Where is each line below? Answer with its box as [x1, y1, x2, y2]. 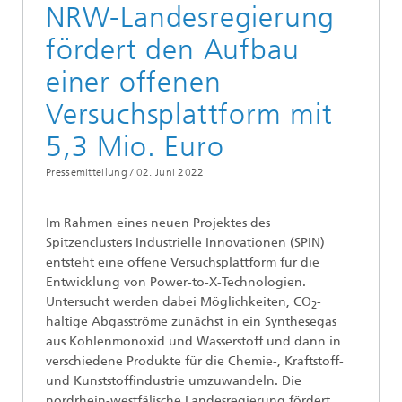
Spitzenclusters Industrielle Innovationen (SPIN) [46, 235, 325, 251]
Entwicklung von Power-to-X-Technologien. [46, 275, 306, 291]
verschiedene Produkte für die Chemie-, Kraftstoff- [46, 354, 344, 370]
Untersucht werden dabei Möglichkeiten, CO [46, 294, 311, 310]
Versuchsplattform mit [46, 97, 333, 132]
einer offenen [46, 65, 222, 100]
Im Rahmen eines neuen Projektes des [46, 215, 270, 232]
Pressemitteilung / [46, 166, 134, 179]
